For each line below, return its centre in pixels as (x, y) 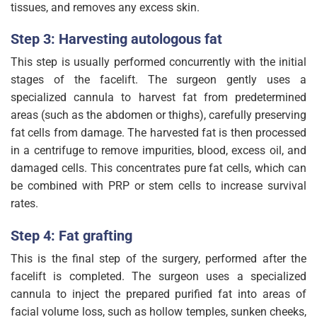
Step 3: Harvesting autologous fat (116, 39)
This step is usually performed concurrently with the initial (158, 62)
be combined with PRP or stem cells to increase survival (158, 186)
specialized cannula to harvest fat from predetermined (158, 98)
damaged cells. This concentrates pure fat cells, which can (158, 168)
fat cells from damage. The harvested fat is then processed (158, 133)
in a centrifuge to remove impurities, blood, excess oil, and (158, 151)
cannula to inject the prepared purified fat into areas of (158, 294)
